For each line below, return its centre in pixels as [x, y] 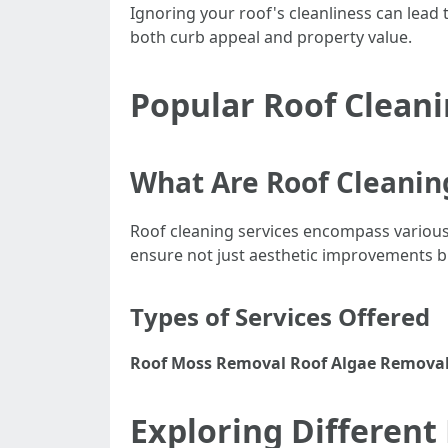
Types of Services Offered [280, 316]
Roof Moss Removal [208, 363]
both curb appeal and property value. [271, 37]
